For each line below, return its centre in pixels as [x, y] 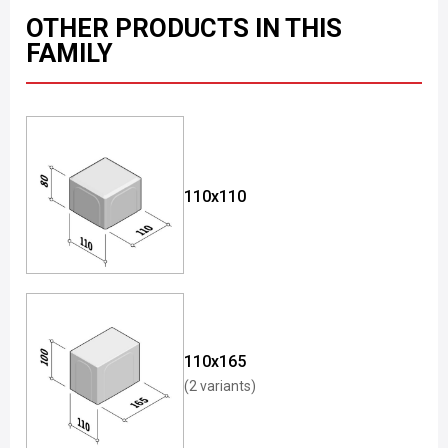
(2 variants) [220, 386]
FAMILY [69, 53]
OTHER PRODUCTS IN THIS [184, 28]
